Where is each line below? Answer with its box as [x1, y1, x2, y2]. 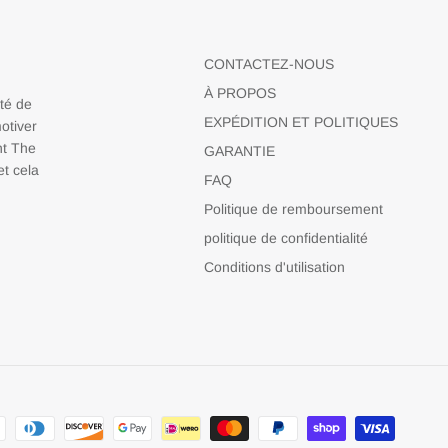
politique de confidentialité [204, 229, 368, 246]
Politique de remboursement [204, 200, 383, 217]
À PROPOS [204, 84, 276, 101]
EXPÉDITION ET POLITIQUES [204, 113, 398, 130]
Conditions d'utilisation [204, 258, 345, 275]
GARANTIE [204, 142, 275, 159]
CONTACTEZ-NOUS [204, 55, 334, 72]
